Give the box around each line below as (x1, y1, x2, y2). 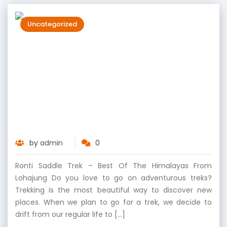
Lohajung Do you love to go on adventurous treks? (15, 173, 212, 183)
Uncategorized (27, 19, 77, 29)
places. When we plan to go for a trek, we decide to (15, 197, 212, 207)
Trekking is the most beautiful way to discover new (15, 185, 212, 195)
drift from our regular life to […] (15, 209, 125, 219)
